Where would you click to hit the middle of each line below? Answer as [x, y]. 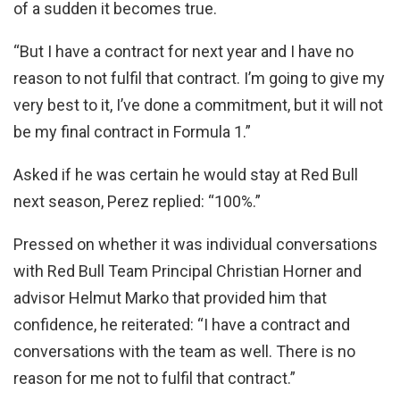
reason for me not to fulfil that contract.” [154, 378]
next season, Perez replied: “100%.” [137, 201]
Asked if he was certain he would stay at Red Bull [186, 174]
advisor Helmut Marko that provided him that [170, 297]
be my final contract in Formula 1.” [132, 131]
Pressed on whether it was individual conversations [196, 244]
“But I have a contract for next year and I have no [183, 51]
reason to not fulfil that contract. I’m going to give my [199, 78]
